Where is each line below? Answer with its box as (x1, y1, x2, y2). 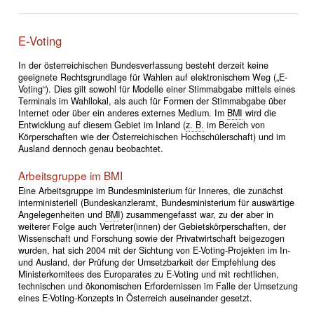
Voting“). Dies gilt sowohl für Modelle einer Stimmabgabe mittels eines (18, 83, 295, 96)
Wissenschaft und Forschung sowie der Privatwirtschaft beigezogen (18, 232, 285, 245)
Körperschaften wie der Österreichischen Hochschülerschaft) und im (18, 130, 285, 144)
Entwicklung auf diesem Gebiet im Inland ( (18, 118, 186, 132)
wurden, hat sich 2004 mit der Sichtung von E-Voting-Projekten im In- (18, 244, 290, 257)
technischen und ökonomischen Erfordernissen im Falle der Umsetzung (18, 280, 298, 293)
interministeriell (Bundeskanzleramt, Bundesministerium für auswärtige (18, 196, 294, 210)
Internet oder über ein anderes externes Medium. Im (18, 107, 227, 120)
